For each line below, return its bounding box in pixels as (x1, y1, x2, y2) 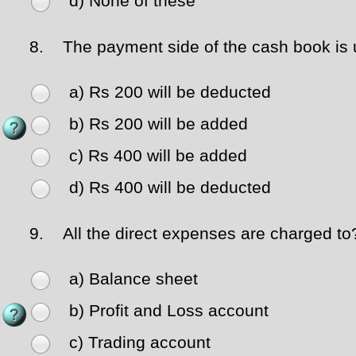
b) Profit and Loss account (69, 301, 269, 321)
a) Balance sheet (69, 269, 198, 289)
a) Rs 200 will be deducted (69, 83, 271, 103)
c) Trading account (69, 333, 211, 353)
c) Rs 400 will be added (69, 146, 247, 166)
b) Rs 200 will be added (69, 114, 248, 134)
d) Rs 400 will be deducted (69, 178, 271, 198)
